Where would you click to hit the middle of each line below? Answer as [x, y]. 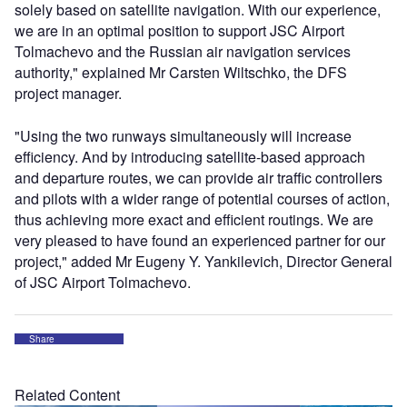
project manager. [68, 93]
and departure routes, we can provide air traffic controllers [199, 178]
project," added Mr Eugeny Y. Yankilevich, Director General [203, 261]
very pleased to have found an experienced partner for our [200, 240]
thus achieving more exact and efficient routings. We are [194, 219]
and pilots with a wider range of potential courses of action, [202, 199]
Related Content [67, 395]
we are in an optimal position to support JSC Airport [179, 30]
